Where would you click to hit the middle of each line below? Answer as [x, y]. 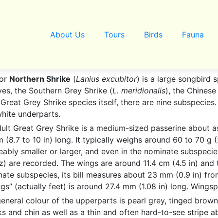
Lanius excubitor [106, 79]
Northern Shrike [40, 79]
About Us [67, 35]
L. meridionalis [139, 91]
